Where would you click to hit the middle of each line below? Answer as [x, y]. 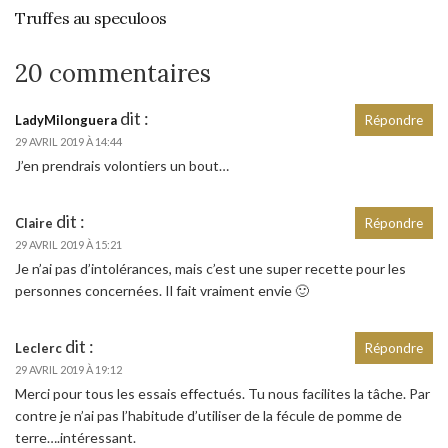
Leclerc [38, 347]
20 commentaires [113, 73]
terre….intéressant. [75, 437]
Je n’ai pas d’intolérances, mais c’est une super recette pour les [210, 268]
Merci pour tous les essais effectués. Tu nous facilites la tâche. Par [222, 393]
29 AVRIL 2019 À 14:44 [68, 141]
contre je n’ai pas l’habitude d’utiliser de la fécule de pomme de [208, 415]
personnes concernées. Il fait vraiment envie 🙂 [162, 290]
